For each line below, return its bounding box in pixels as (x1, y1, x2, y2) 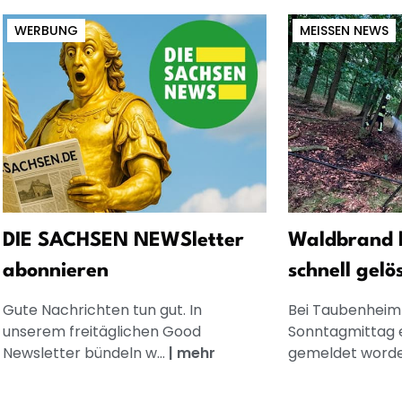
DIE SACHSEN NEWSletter (2, 231, 244, 251)
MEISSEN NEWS (300, 22, 381, 40)
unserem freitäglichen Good (2, 321, 201, 343)
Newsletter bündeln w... (2, 343, 169, 364)
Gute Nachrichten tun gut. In (2, 300, 202, 321)
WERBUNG (13, 22, 78, 40)
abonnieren (2, 261, 109, 282)
